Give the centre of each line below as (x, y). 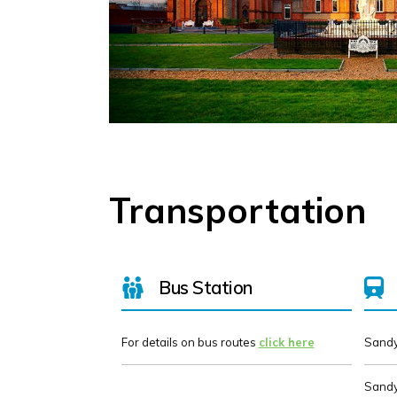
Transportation (237, 210)
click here (286, 342)
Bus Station (206, 287)
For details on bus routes (190, 342)
